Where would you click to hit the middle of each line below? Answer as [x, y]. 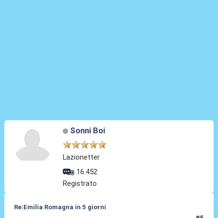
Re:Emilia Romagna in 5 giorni [60, 207]
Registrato [80, 184]
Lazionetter [82, 157]
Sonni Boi [87, 130]
